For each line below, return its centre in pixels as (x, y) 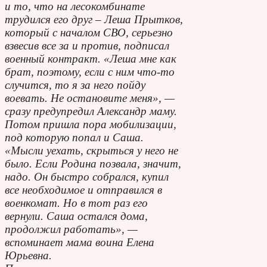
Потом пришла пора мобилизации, (91, 124)
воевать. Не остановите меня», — (90, 98)
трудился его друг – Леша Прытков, (94, 19)
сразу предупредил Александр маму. (91, 111)
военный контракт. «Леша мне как (91, 58)
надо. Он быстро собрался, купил (87, 176)
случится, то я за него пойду (75, 85)
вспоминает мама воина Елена (80, 242)
